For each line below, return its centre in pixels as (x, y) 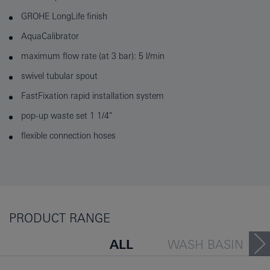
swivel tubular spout (59, 76)
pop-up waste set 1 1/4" (67, 116)
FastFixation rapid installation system (93, 96)
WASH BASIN (205, 245)
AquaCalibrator (50, 36)
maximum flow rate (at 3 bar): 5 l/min (93, 56)
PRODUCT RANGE (60, 218)
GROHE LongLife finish (64, 17)
